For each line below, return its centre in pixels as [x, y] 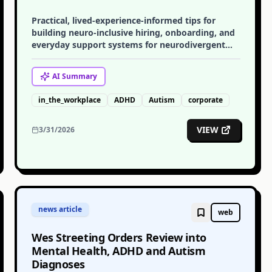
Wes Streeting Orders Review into [119, 237]
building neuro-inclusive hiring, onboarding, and [133, 32]
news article [60, 209]
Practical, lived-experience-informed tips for [124, 20]
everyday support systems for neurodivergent [128, 45]
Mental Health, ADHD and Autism [119, 251]
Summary [79, 76]
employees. [56, 57]
